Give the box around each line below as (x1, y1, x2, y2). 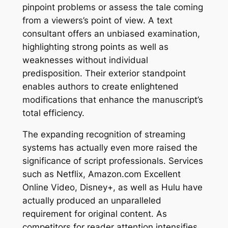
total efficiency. (22, 107, 84, 118)
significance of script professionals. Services (22, 156, 203, 166)
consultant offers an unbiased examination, (22, 28, 200, 39)
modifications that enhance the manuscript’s (22, 94, 203, 105)
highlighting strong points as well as (22, 41, 168, 52)
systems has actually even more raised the (22, 142, 197, 153)
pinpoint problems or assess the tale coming (22, 2, 203, 12)
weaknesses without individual (22, 54, 148, 65)
